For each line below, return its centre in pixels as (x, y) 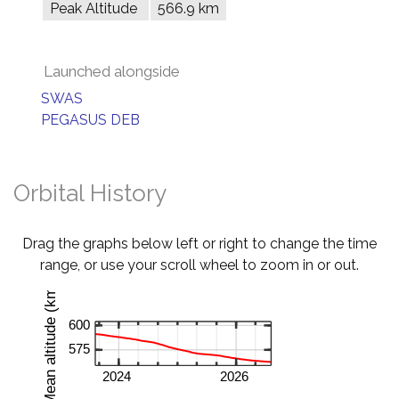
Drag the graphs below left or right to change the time (199, 244)
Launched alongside (112, 71)
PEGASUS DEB (90, 120)
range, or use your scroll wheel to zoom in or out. (199, 265)
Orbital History (90, 193)
